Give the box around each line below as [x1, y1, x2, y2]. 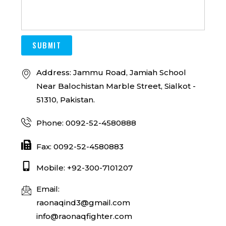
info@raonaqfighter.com [36, 211, 133, 221]
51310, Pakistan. [36, 94, 95, 104]
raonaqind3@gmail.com [36, 197, 131, 207]
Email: [36, 184, 60, 194]
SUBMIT [32, 39, 62, 51]
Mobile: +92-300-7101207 [36, 162, 133, 173]
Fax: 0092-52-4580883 [36, 141, 124, 151]
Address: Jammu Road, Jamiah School [36, 67, 187, 77]
